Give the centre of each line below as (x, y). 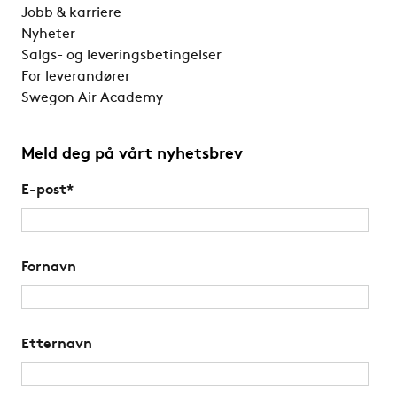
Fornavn (49, 268)
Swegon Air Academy (92, 99)
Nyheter (48, 35)
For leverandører (76, 78)
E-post (44, 191)
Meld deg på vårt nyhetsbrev (132, 155)
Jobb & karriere (71, 14)
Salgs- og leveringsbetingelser (121, 56)
